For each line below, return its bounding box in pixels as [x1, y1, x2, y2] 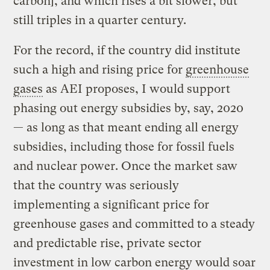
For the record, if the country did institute [13, 43, 241, 57]
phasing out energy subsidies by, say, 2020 [13, 101, 244, 115]
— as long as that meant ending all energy [13, 120, 239, 134]
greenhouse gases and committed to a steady [13, 216, 256, 231]
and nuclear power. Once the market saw [13, 159, 238, 173]
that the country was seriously [13, 178, 180, 192]
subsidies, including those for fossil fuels [13, 139, 235, 154]
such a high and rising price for [13, 62, 186, 77]
